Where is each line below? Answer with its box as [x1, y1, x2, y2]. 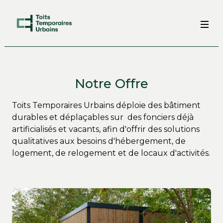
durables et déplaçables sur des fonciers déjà [12, 112, 194, 122]
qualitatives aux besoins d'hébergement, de [12, 136, 186, 146]
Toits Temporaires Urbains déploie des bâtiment [12, 101, 201, 111]
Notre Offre [75, 76, 148, 92]
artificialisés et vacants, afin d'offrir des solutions [12, 124, 200, 134]
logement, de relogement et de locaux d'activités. [12, 148, 210, 158]
